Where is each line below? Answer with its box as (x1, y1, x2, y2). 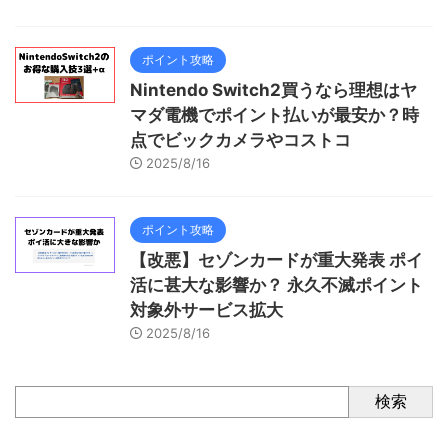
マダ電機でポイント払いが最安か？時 (130, 104, 419, 125)
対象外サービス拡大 (130, 299, 283, 320)
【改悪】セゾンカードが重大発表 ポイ (130, 249, 423, 270)
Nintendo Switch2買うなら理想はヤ (130, 79, 417, 100)
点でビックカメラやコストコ (130, 129, 351, 150)
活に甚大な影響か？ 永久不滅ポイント (130, 274, 423, 295)
